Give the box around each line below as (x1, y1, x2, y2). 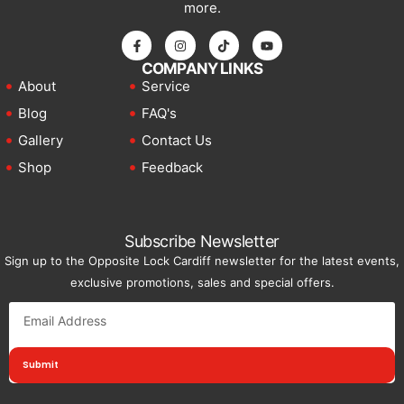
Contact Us (141, 132, 212, 150)
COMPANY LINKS (142, 60, 262, 78)
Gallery (17, 132, 63, 150)
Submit (23, 358, 59, 372)
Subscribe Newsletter (124, 232, 280, 252)
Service (141, 78, 190, 96)
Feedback (141, 159, 203, 177)
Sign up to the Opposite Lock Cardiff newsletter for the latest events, (5, 253, 399, 269)
